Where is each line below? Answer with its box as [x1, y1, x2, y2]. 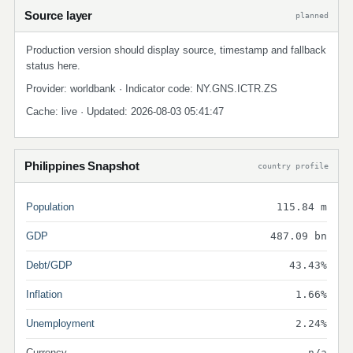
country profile [258, 161, 329, 170]
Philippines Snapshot [24, 159, 139, 173]
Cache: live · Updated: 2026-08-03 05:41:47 [26, 106, 224, 117]
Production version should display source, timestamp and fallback [26, 44, 326, 56]
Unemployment [26, 318, 95, 329]
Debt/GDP [26, 259, 72, 271]
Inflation [26, 288, 62, 300]
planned [295, 10, 329, 20]
